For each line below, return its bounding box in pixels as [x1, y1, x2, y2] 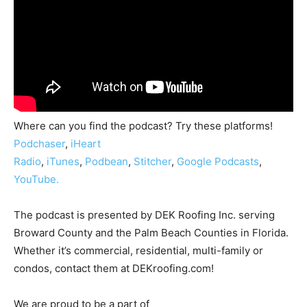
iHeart [71, 136, 101, 150]
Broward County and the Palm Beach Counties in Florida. [14, 225, 288, 239]
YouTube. [14, 172, 59, 186]
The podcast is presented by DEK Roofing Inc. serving [14, 208, 275, 221]
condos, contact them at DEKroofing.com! [14, 261, 214, 275]
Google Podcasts [177, 154, 259, 168]
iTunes [47, 154, 79, 168]
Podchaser [14, 136, 65, 150]
